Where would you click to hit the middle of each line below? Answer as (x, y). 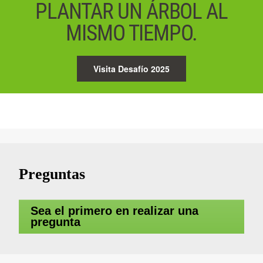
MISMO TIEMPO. (131, 33)
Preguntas (52, 174)
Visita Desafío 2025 (131, 69)
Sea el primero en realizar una (115, 211)
